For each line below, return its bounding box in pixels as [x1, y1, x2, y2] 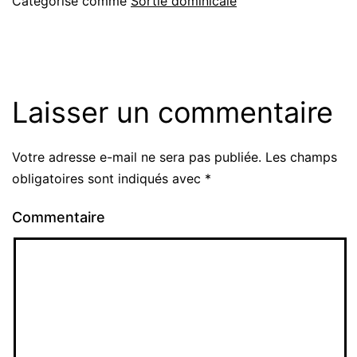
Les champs [261, 148, 337, 165]
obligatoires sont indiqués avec [12, 170, 205, 186]
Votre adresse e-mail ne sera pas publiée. [12, 148, 261, 165]
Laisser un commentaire [12, 94, 333, 130]
